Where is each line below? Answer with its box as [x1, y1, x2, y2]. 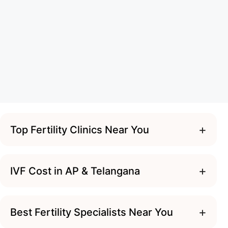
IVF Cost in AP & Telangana [10, 164, 140, 177]
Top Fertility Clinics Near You [10, 123, 149, 136]
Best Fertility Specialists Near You [10, 206, 173, 218]
